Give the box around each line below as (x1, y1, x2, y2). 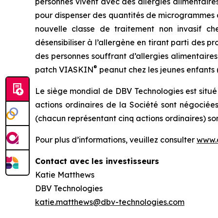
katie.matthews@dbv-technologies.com (35, 197, 184, 207)
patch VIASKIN (35, 65, 93, 75)
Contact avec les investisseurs (35, 156, 159, 166)
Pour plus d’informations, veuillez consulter (35, 135, 197, 145)
